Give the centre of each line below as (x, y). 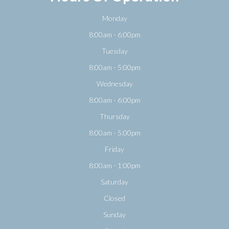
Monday (114, 18)
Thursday (114, 117)
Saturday (114, 182)
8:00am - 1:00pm (114, 166)
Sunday (114, 215)
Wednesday (114, 84)
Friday (114, 149)
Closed (114, 198)
